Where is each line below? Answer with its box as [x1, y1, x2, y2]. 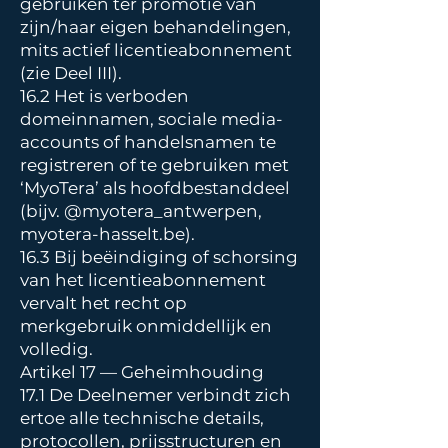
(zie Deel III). [20, 63, 126, 83]
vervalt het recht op [20, 293, 187, 313]
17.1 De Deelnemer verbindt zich [20, 385, 291, 405]
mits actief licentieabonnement [20, 40, 292, 60]
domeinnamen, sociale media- [20, 109, 283, 129]
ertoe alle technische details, [20, 408, 264, 428]
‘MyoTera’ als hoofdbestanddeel [20, 178, 290, 198]
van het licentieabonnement [20, 270, 266, 290]
